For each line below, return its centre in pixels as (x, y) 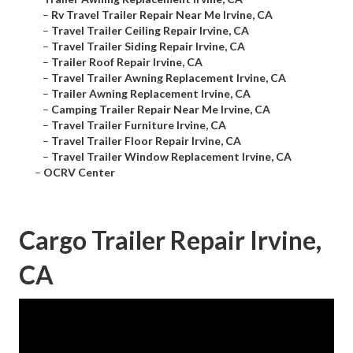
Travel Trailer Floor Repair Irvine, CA (146, 141)
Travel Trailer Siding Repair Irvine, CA (148, 46)
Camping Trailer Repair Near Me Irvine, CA (161, 110)
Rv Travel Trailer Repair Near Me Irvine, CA (162, 15)
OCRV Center (79, 173)
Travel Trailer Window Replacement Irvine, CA (171, 157)
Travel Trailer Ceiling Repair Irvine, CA (150, 31)
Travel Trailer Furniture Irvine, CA (139, 125)
